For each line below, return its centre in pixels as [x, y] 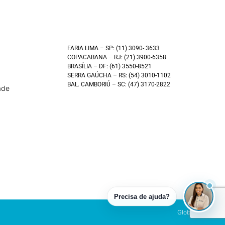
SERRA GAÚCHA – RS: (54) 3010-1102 [119, 75]
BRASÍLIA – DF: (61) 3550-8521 [109, 66]
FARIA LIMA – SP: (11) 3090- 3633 [113, 48]
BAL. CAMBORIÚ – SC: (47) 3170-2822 [119, 84]
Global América [199, 212]
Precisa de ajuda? [142, 196]
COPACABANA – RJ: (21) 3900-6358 [117, 57]
